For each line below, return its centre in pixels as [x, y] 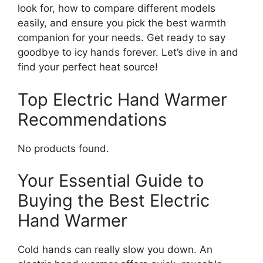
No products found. [63, 148]
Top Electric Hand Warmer [122, 99]
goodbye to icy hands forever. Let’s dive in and [128, 53]
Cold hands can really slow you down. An [115, 250]
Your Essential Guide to [111, 181]
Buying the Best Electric [114, 201]
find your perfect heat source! [88, 67]
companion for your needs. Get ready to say [122, 38]
